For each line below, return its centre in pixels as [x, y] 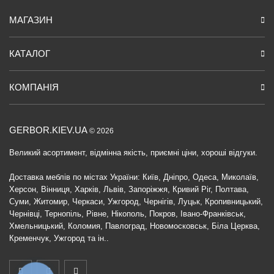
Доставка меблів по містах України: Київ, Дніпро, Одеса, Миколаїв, [134, 177]
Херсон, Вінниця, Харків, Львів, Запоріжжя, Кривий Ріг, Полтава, [129, 189]
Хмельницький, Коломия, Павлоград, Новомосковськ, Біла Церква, [135, 226]
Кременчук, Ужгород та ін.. [59, 238]
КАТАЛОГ [30, 54]
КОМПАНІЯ [34, 87]
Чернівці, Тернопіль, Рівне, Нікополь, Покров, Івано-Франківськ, [128, 214]
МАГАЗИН [31, 20]
